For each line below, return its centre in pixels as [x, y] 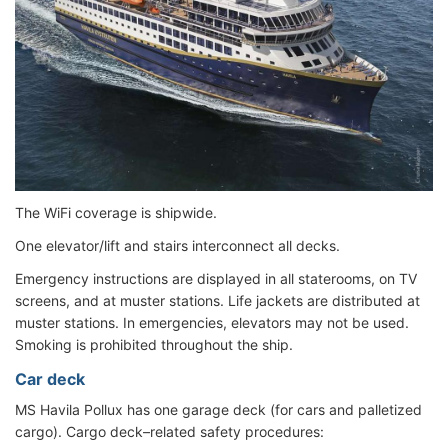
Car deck [50, 379]
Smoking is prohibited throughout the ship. [154, 345]
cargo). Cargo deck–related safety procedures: [169, 432]
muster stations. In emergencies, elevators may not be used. [212, 323]
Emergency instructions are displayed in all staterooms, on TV [216, 279]
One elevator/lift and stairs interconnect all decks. [177, 246]
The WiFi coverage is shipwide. [116, 213]
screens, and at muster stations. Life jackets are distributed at [217, 301]
